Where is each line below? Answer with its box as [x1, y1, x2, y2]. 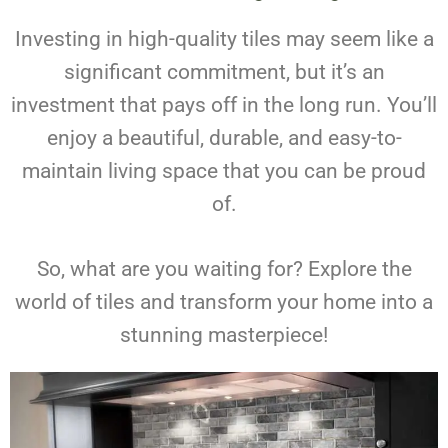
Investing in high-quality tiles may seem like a [14, 27, 434, 52]
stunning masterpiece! [120, 323, 328, 348]
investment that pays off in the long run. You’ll [11, 93, 437, 118]
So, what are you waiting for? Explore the [36, 257, 412, 282]
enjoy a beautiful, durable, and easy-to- [46, 126, 402, 151]
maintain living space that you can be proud [22, 159, 426, 184]
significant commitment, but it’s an [63, 60, 385, 85]
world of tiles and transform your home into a [15, 290, 433, 315]
